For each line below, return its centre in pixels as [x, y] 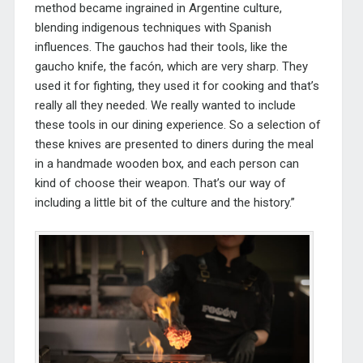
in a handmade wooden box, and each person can [167, 164]
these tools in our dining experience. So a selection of [177, 125]
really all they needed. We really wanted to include [165, 106]
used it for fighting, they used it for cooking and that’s [177, 86]
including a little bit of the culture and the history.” [164, 203]
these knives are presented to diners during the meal [174, 145]
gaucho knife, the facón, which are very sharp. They [171, 67]
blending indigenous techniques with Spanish [153, 28]
